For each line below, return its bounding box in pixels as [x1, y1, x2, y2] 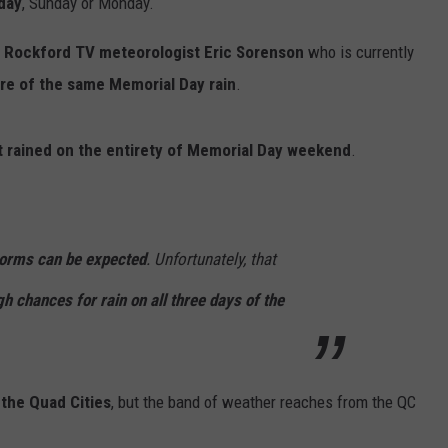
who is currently [304, 41, 414, 62]
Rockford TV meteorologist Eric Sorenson [4, 41, 304, 62]
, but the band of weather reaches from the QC [111, 391, 416, 412]
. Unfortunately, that [146, 248, 276, 269]
